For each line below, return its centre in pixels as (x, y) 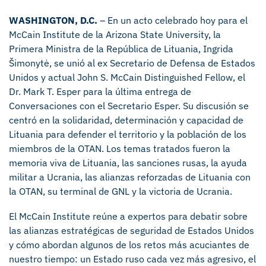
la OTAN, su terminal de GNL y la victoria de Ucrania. (121, 191)
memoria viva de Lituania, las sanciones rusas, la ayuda (128, 163)
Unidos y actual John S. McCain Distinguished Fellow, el (127, 77)
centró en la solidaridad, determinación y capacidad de (126, 120)
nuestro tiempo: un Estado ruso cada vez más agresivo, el (132, 259)
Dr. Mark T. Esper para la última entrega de (100, 91)
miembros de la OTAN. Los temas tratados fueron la (120, 148)
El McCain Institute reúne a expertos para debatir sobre (128, 216)
